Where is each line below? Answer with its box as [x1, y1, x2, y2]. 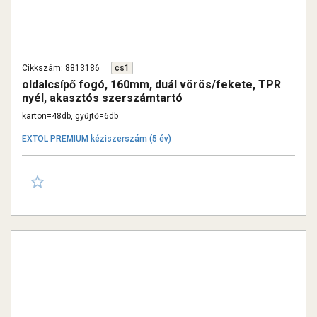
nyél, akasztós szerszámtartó [22, 91, 183, 105]
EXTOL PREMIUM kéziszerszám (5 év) [22, 134, 171, 144]
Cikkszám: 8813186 [22, 63, 100, 73]
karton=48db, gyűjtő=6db [22, 111, 118, 121]
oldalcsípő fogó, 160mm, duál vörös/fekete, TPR [22, 78, 281, 91]
